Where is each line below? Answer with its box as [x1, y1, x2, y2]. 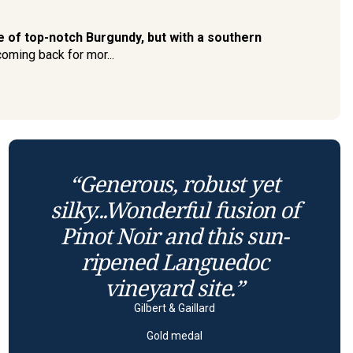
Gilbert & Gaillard [134, 302, 216, 315]
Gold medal [147, 329, 203, 343]
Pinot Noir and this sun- [61, 221, 289, 251]
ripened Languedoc [80, 247, 269, 277]
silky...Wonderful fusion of [50, 195, 299, 225]
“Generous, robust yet [69, 169, 280, 199]
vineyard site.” [105, 273, 245, 303]
